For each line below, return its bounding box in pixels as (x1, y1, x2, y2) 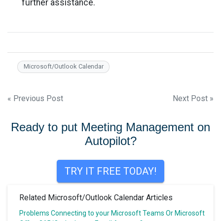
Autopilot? (84, 134, 137, 147)
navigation (7, 111, 79, 129)
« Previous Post (7, 93, 63, 103)
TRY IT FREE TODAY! (65, 165, 156, 177)
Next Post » (173, 93, 214, 103)
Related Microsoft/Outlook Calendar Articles (19, 192, 173, 202)
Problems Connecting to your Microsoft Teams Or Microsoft (19, 209, 205, 217)
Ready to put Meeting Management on (11, 120, 210, 134)
